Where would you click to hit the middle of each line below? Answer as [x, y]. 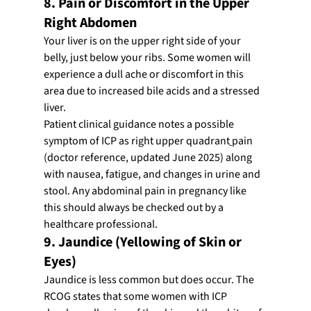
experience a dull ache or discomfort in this [144, 74]
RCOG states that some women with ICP [136, 296]
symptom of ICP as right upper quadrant [136, 141]
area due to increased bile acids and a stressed [152, 91]
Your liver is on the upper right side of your [143, 41]
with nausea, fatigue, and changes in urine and [153, 174]
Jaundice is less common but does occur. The [150, 279]
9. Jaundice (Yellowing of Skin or [144, 242]
